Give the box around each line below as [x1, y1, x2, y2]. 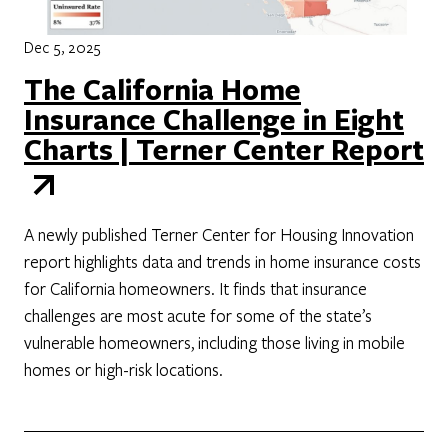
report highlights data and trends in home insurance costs [24, 250, 421, 274]
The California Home [24, 70, 301, 110]
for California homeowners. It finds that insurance [24, 277, 367, 301]
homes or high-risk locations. [24, 358, 223, 382]
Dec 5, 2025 [24, 37, 101, 58]
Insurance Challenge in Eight [24, 100, 404, 140]
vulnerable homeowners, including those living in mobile [24, 331, 405, 355]
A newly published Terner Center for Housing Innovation [24, 223, 414, 247]
